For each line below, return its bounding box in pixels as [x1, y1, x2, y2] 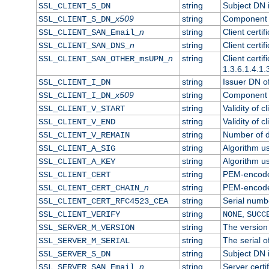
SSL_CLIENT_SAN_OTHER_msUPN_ [38, 53, 168, 64]
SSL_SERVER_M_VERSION [38, 222, 134, 232]
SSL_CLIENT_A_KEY [38, 156, 115, 166]
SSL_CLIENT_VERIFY [38, 209, 120, 219]
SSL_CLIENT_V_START [38, 103, 125, 113]
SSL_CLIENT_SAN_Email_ [38, 27, 139, 37]
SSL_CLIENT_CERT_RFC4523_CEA [38, 196, 168, 206]
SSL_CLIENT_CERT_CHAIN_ [38, 183, 144, 193]
